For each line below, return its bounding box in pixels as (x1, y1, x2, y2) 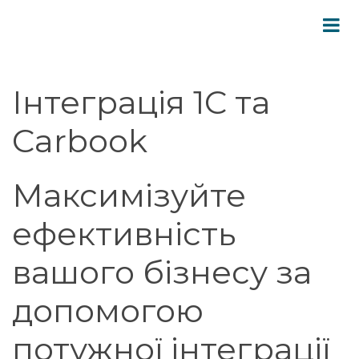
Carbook (12, 121, 147, 160)
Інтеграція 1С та (12, 83, 270, 122)
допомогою (12, 291, 204, 330)
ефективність (12, 214, 236, 253)
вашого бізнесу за (12, 252, 312, 292)
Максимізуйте (12, 175, 246, 215)
